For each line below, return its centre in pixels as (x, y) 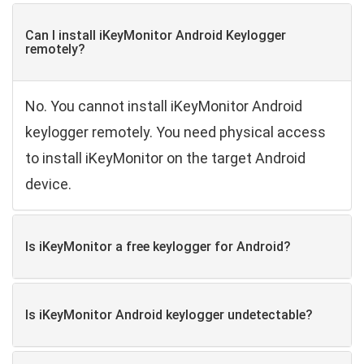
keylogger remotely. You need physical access (175, 132)
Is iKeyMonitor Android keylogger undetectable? (169, 314)
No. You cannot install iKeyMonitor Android (164, 106)
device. (48, 184)
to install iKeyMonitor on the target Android (165, 158)
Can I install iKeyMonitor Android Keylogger (156, 35)
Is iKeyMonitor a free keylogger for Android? (158, 246)
